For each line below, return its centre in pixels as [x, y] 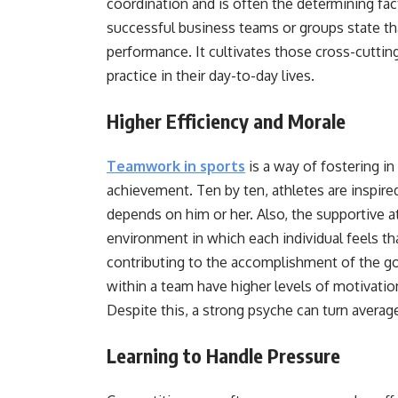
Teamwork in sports [176, 166]
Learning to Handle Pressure [223, 355]
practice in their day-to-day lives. [211, 76]
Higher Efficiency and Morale [226, 121]
